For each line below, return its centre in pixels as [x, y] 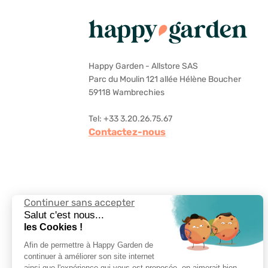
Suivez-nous [120, 210]
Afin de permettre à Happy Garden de [89, 245]
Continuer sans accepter [79, 202]
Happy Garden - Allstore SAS [143, 66]
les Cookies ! [53, 227]
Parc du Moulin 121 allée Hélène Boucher [165, 79]
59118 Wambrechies [126, 92]
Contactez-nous [127, 132]
